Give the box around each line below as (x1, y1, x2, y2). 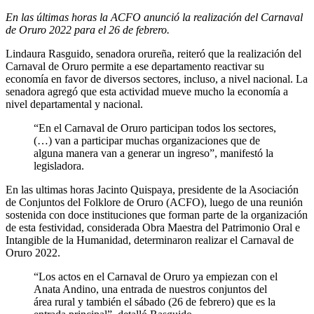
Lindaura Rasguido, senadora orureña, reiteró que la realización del (6, 48, 301, 60)
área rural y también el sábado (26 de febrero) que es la (34, 296, 275, 308)
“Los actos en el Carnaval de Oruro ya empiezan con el (34, 271, 278, 283)
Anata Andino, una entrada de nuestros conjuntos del (34, 283, 267, 296)
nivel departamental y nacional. (6, 98, 143, 111)
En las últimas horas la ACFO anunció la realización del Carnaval (6, 11, 303, 24)
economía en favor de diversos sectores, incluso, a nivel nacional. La (6, 73, 308, 86)
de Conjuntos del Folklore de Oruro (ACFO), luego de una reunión (6, 196, 303, 209)
